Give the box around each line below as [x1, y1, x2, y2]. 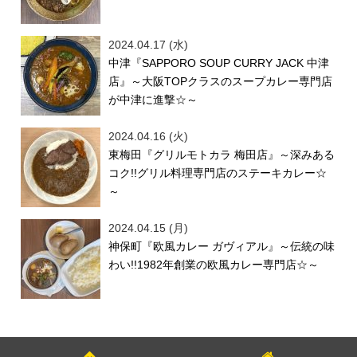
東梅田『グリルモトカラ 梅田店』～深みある [108, 147, 335, 161]
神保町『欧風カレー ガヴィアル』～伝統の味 [108, 239, 335, 253]
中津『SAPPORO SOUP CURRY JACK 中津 [108, 56, 330, 69]
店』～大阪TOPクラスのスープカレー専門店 [108, 74, 333, 88]
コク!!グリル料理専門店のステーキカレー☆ [108, 166, 328, 179]
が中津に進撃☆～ [108, 92, 198, 106]
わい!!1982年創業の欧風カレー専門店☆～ [108, 257, 320, 271]
